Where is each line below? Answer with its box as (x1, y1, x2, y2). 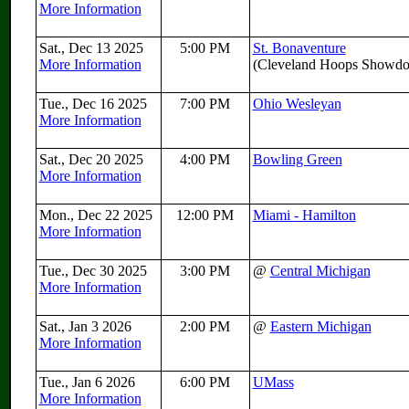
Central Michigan (269, 263, 371, 278)
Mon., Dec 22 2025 (38, 207, 156, 223)
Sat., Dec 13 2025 (38, 40, 147, 56)
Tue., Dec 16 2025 (38, 96, 151, 111)
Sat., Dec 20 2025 (38, 152, 147, 167)
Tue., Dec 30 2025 (38, 263, 151, 278)
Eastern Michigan (269, 319, 372, 334)
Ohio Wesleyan (252, 96, 341, 111)
